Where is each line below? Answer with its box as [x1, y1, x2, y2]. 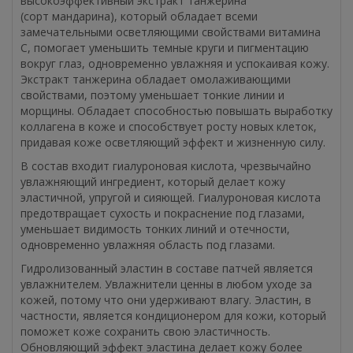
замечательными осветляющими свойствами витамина [20, 24, 321, 39]
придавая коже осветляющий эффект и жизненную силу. [20, 134, 325, 150]
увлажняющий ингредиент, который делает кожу [20, 173, 285, 189]
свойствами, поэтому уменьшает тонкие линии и [20, 87, 284, 102]
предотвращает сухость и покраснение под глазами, [20, 205, 305, 221]
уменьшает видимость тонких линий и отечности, [20, 221, 290, 236]
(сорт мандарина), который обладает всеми [20, 8, 258, 24]
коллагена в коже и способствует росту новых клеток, [20, 118, 317, 134]
